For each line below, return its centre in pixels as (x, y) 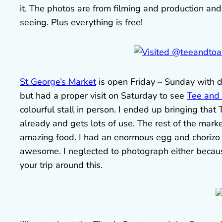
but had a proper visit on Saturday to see (103, 96)
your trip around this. (61, 165)
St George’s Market (58, 82)
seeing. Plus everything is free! (81, 23)
